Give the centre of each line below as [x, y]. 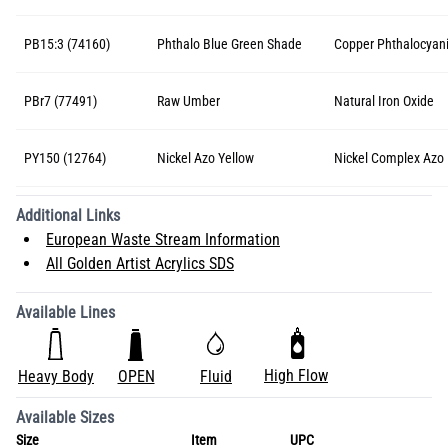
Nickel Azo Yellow [205, 158]
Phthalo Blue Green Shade [229, 44]
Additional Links [68, 215]
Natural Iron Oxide [384, 101]
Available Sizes [65, 417]
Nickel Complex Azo [389, 158]
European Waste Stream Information [163, 239]
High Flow [296, 375]
